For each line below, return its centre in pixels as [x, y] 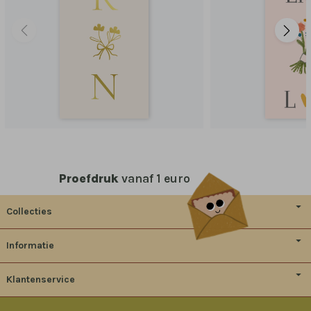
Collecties [29, 211]
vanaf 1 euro [154, 178]
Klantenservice [41, 279]
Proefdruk [89, 178]
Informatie [30, 245]
